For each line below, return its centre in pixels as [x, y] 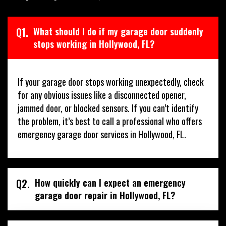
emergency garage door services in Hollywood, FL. [102, 134]
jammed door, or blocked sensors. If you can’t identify [108, 108]
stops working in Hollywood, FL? [94, 44]
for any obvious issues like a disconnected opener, [102, 95]
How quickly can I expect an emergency [110, 182]
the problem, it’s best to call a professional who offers [110, 121]
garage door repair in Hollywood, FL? [105, 195]
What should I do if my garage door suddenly [118, 31]
